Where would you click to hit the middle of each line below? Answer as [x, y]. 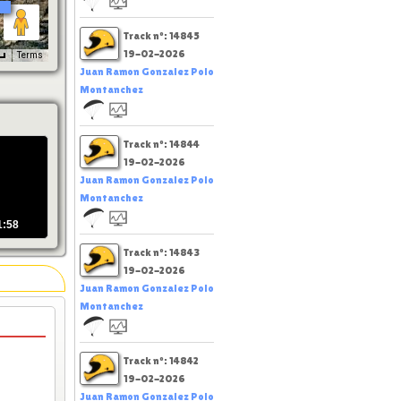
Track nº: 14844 [162, 144]
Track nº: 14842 [161, 360]
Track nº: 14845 [162, 35]
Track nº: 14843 [162, 252]
